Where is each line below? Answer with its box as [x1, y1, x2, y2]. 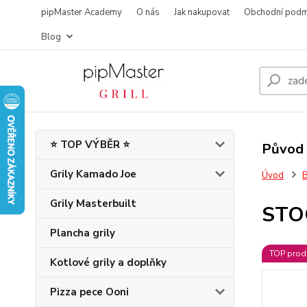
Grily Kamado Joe [50, 167, 136, 181]
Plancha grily [50, 226, 115, 240]
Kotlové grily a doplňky [50, 256, 167, 269]
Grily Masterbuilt [50, 197, 136, 210]
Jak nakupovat [174, 6, 230, 19]
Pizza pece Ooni [50, 285, 129, 299]
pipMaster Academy [41, 6, 122, 19]
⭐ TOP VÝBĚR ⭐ [50, 138, 130, 151]
